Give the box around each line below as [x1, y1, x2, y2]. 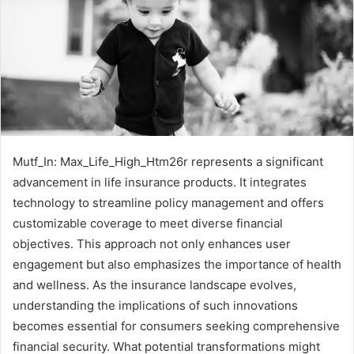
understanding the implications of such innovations [13, 298, 298, 314]
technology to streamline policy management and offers [13, 195, 324, 211]
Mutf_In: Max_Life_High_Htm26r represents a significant [13, 154, 323, 170]
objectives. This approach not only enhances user [13, 236, 291, 252]
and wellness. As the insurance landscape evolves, [13, 277, 296, 293]
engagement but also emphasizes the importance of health [13, 257, 341, 273]
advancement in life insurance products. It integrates [13, 175, 307, 190]
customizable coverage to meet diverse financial [13, 216, 283, 232]
